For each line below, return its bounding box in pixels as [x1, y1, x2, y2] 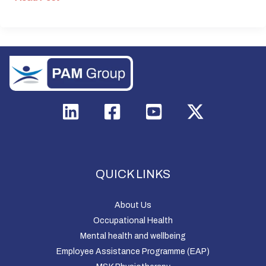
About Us [115, 200, 151, 210]
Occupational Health [93, 216, 173, 225]
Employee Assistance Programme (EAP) [56, 246, 210, 256]
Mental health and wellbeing [80, 231, 186, 240]
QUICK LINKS [96, 167, 170, 180]
